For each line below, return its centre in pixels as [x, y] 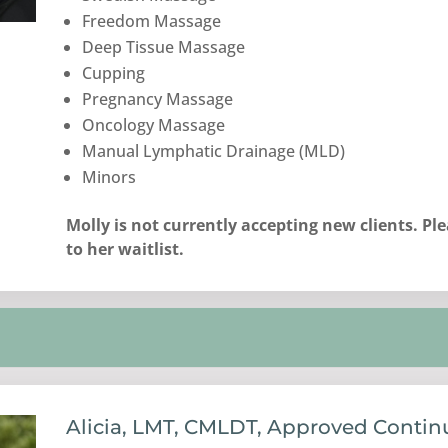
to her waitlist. [125, 249]
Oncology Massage [154, 125]
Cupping [114, 73]
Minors [109, 177]
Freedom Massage [152, 21]
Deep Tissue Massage [164, 47]
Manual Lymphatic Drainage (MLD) [214, 151]
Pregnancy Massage [158, 99]
